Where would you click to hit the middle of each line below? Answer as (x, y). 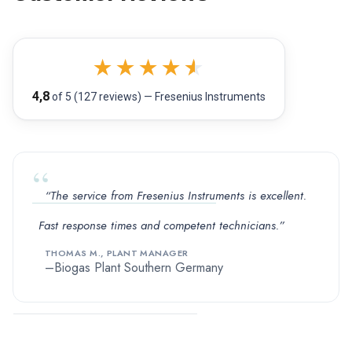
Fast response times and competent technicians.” (161, 225)
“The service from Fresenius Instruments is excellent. (176, 195)
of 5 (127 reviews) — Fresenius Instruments (158, 96)
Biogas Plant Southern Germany (139, 267)
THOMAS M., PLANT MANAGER (117, 253)
